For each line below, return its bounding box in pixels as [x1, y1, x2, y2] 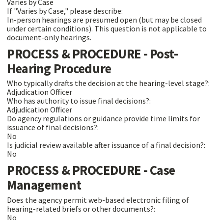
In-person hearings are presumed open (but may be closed [7, 14, 202, 25]
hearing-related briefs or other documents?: [7, 203, 157, 214]
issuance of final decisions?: [7, 122, 100, 133]
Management [7, 177, 82, 193]
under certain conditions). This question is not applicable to [7, 23, 94, 33]
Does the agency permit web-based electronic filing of [7, 194, 189, 205]
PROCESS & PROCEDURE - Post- [7, 45, 178, 62]
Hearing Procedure [7, 60, 111, 77]
